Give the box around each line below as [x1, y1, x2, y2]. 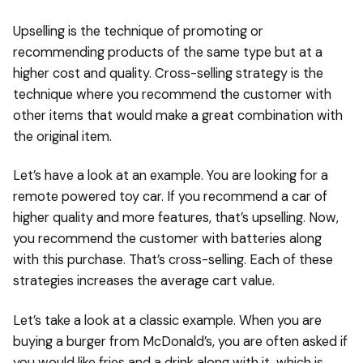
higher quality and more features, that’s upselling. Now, [13, 209, 339, 227]
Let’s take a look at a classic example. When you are [13, 311, 322, 329]
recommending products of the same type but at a [13, 44, 322, 62]
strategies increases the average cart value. [13, 272, 275, 290]
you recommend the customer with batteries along [13, 230, 322, 248]
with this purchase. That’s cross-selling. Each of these [13, 251, 333, 269]
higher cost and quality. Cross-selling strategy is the [13, 65, 323, 83]
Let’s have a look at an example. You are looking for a [13, 167, 328, 185]
